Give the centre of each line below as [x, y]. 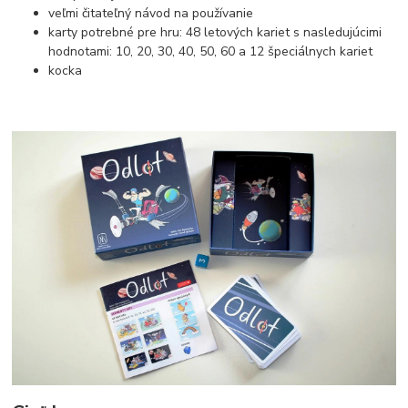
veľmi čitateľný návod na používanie [151, 13]
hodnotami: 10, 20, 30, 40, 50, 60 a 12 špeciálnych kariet [211, 51]
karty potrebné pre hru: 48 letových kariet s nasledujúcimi [215, 32]
